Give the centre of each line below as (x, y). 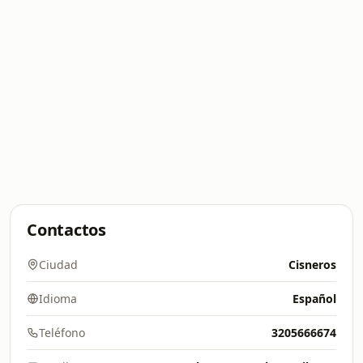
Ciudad (58, 265)
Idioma (58, 299)
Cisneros (312, 265)
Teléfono (62, 333)
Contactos (66, 230)
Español (314, 299)
